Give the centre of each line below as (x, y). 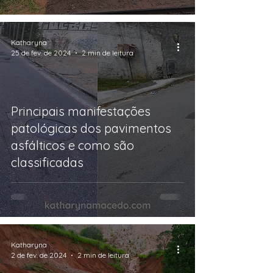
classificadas (47, 162)
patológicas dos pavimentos (91, 128)
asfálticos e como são (73, 145)
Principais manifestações (81, 111)
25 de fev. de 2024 (41, 53)
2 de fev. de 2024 (39, 255)
